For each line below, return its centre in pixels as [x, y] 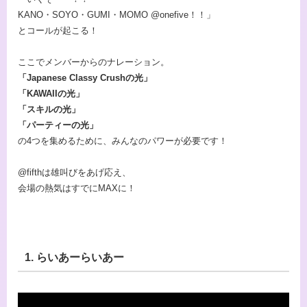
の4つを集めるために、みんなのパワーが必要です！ [123, 141]
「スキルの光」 [49, 109]
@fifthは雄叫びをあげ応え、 [74, 173]
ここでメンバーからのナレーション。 [94, 62]
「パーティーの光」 [58, 125]
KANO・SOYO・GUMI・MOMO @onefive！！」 [116, 14]
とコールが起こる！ [58, 30]
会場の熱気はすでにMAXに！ [77, 188]
